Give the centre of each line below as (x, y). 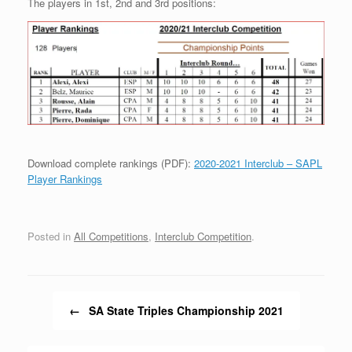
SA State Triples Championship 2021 (184, 310)
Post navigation (63, 299)
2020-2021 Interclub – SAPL (258, 163)
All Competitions (111, 236)
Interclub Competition (203, 236)
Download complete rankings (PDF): (111, 163)
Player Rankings (65, 179)
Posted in (51, 236)
